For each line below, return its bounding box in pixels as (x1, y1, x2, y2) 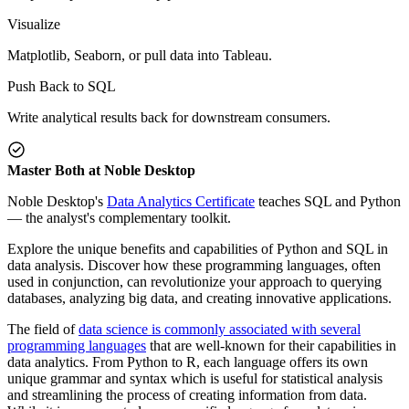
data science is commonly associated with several (79, 320, 361, 337)
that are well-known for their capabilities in (146, 337, 396, 353)
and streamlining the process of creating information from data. (7, 386, 367, 403)
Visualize (7, 16, 60, 32)
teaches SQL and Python (255, 193, 401, 209)
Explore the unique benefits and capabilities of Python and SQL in (7, 240, 388, 257)
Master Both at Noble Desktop (7, 162, 195, 178)
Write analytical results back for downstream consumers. (7, 109, 330, 125)
